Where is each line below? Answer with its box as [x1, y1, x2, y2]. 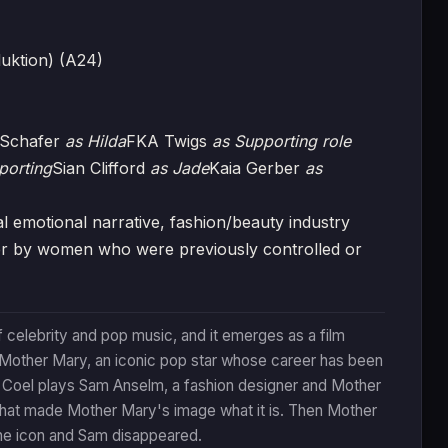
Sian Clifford [52, 158, 150, 178]
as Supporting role [212, 131, 351, 151]
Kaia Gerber [209, 158, 305, 178]
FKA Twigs [126, 131, 212, 151]
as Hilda [65, 131, 126, 151]
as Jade [150, 158, 209, 178]
